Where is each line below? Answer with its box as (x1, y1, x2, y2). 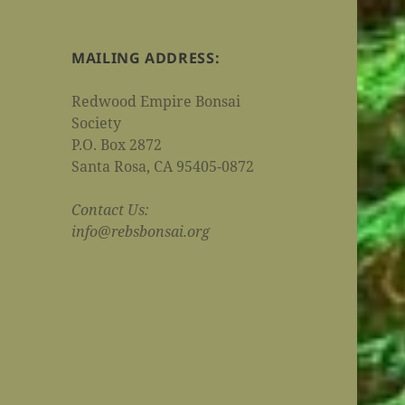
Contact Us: (71, 200, 150, 221)
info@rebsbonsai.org (71, 221, 211, 242)
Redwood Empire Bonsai (71, 91, 241, 112)
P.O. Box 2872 (71, 135, 163, 155)
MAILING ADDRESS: (71, 48, 221, 69)
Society (71, 113, 122, 134)
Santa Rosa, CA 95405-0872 (71, 156, 255, 177)
